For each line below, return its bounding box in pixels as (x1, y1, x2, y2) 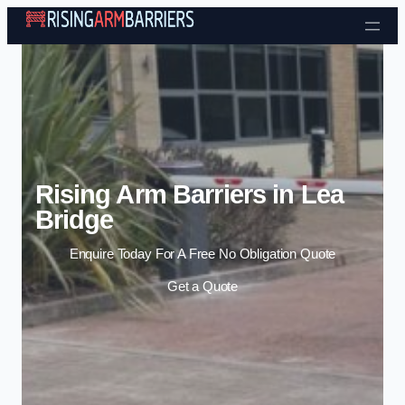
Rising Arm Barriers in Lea (34, 179, 344, 209)
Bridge (34, 204, 114, 234)
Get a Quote (166, 278, 239, 294)
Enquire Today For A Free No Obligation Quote (69, 247, 336, 262)
